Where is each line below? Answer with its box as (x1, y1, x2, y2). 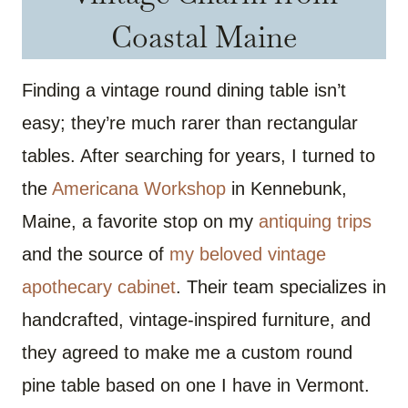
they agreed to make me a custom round (22, 342, 352, 362)
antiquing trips (259, 210, 372, 231)
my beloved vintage (169, 243, 326, 264)
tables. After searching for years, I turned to (22, 145, 375, 166)
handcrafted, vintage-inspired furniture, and (22, 309, 371, 330)
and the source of (22, 243, 169, 264)
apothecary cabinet (22, 276, 176, 297)
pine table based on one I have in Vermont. (22, 374, 370, 395)
